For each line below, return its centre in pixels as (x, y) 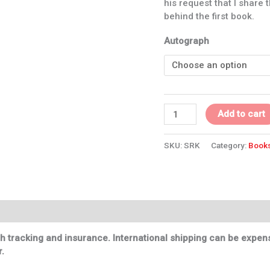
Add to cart (242, 114)
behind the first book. (209, 17)
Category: (230, 146)
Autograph (187, 41)
